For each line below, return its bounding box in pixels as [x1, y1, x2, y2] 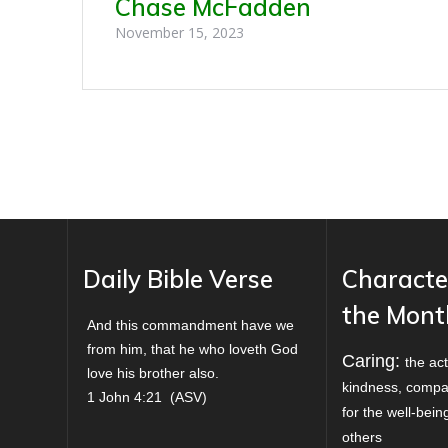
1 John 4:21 [87, 389, 163, 405]
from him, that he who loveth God [87, 341, 299, 357]
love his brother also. [87, 365, 220, 381]
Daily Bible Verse [83, 264, 274, 294]
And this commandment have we [87, 317, 295, 333]
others [341, 429, 382, 445]
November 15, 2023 [115, 22, 245, 42]
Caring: [341, 351, 405, 371]
